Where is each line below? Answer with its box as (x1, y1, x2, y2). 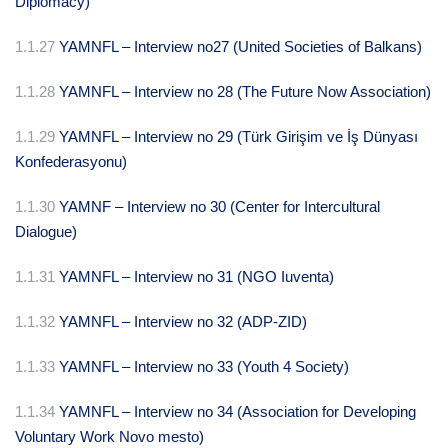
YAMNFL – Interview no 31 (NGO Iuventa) (59, 268, 334, 286)
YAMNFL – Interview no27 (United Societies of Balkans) (59, 38, 422, 56)
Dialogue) (15, 223, 77, 241)
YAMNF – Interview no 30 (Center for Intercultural (59, 198, 380, 216)
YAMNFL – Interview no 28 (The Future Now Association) (59, 83, 431, 101)
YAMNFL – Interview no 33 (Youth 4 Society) (59, 358, 349, 376)
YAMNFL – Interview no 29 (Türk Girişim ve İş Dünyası (59, 128, 418, 146)
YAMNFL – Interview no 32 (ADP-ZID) (59, 313, 307, 331)
